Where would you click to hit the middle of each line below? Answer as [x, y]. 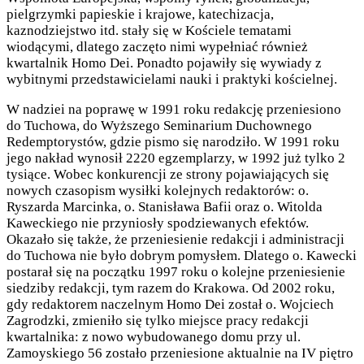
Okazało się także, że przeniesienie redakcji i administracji [175, 239]
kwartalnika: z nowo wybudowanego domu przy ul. [154, 336]
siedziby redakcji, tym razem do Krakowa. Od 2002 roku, [171, 288]
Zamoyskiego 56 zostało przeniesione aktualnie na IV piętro [180, 353]
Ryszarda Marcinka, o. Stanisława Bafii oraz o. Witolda [165, 206]
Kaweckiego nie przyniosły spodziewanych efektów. [158, 223]
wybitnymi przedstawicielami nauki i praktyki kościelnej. [172, 79]
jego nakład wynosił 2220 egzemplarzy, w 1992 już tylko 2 [176, 158]
